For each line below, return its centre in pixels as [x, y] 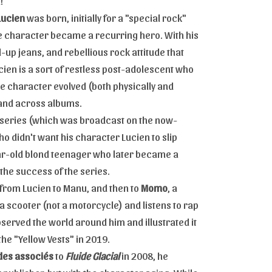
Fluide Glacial [93, 255]
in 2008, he [144, 255]
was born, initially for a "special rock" [106, 17]
